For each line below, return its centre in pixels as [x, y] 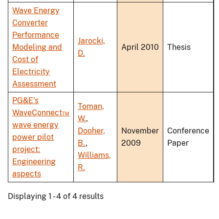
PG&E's [25, 101]
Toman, [91, 107]
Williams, [94, 155]
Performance [36, 35]
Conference [188, 131]
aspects [27, 174]
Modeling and [37, 47]
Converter [30, 23]
